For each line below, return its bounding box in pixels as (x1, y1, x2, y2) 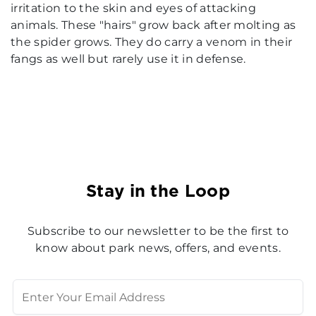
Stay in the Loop (85, 178, 231, 203)
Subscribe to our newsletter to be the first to (27, 224, 289, 238)
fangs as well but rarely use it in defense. (11, 52, 246, 66)
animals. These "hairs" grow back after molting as (11, 18, 296, 32)
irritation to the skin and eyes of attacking (11, 1, 257, 16)
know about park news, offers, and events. (35, 241, 281, 255)
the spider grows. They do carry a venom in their (11, 35, 293, 49)
